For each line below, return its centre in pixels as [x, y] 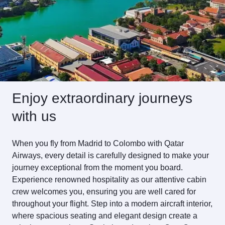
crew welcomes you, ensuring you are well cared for [104, 192]
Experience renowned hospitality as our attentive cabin [109, 180]
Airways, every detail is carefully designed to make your [110, 155]
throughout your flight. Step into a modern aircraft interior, [112, 204]
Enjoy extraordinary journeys [102, 98]
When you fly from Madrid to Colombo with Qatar [98, 143]
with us [34, 116]
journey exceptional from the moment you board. [97, 167]
